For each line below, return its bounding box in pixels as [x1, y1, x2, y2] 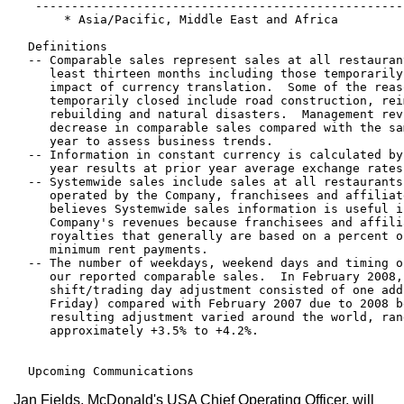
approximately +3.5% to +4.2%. [14, 323, 259, 337]
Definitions [14, 39, 107, 53]
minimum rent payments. [14, 242, 208, 256]
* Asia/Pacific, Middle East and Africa [14, 12, 338, 26]
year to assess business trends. [14, 133, 273, 148]
